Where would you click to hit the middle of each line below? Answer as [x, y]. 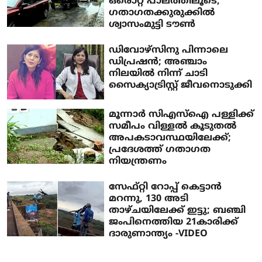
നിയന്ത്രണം [138, 161]
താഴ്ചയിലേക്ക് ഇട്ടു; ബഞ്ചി [177, 210]
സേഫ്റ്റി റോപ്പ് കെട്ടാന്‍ [166, 187]
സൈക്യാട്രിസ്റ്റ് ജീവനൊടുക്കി [181, 86]
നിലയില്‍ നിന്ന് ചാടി [158, 74]
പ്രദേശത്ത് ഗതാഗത [160, 149]
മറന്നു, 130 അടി [149, 199]
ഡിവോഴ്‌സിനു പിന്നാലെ [169, 51]
